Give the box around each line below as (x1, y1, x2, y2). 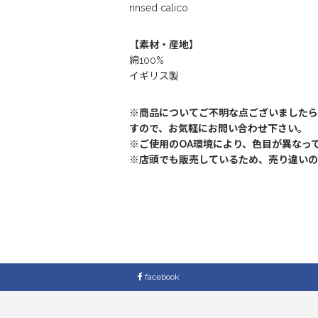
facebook (143, 272, 180, 282)
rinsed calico (129, 2, 188, 13)
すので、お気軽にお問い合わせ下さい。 (129, 123, 307, 134)
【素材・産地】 (129, 39, 199, 50)
